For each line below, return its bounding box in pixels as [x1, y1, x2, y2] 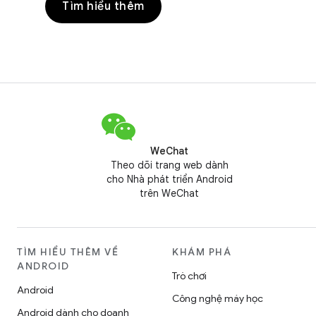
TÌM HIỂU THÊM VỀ [17, 245, 119, 258]
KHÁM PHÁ [172, 245, 231, 258]
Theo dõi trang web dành [110, 159, 229, 171]
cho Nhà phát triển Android [106, 173, 233, 186]
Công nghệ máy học [172, 292, 263, 305]
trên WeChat [140, 187, 199, 200]
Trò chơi [172, 269, 207, 282]
